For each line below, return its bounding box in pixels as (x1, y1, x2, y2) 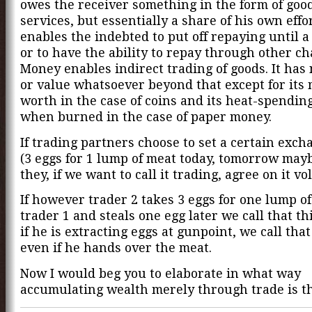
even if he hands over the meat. (20, 240, 212, 256)
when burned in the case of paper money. (20, 109, 272, 124)
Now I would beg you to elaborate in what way (20, 266, 301, 281)
